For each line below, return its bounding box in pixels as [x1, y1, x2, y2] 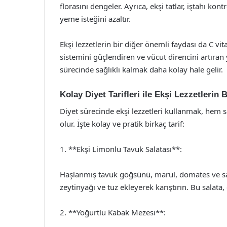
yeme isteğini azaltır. [60, 14, 131, 24]
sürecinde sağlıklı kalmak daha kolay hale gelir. [60, 64, 223, 74]
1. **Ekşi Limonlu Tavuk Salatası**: [60, 143, 182, 154]
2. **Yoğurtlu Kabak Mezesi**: [60, 207, 166, 217]
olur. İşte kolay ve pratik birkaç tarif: [60, 118, 184, 129]
